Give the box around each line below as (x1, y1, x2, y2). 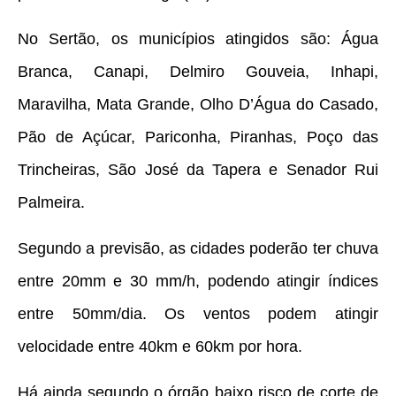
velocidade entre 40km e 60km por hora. (18, 338, 302, 356)
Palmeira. (18, 194, 85, 212)
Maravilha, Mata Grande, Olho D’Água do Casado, (18, 95, 378, 114)
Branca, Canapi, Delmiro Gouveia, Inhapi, (18, 63, 378, 81)
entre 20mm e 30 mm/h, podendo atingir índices (18, 272, 378, 291)
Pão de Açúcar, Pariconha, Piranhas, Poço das (18, 128, 378, 147)
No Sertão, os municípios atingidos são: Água (18, 30, 378, 49)
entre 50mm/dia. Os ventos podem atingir (18, 305, 378, 324)
